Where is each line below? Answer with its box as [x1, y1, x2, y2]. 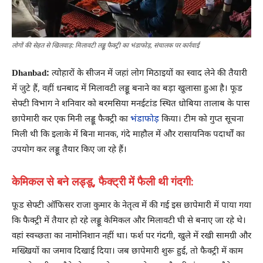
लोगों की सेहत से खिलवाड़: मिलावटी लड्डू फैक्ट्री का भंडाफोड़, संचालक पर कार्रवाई [12, 42, 199, 50]
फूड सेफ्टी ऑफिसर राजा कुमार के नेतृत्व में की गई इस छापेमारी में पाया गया [12, 200, 251, 212]
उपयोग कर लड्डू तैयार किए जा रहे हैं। [12, 144, 127, 156]
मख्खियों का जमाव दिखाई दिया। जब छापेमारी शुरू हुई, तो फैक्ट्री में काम [12, 246, 243, 258]
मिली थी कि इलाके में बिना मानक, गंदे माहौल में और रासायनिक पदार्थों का [12, 129, 245, 141]
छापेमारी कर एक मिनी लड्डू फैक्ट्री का [12, 114, 130, 126]
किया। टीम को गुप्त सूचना [159, 114, 244, 126]
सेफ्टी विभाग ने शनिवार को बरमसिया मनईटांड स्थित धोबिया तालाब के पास [12, 99, 249, 110]
